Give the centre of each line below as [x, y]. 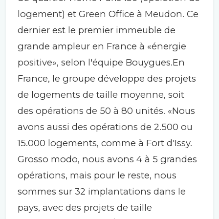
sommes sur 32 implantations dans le [102, 191]
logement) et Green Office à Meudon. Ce [108, 14]
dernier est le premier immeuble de [97, 30]
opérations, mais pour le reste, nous [97, 175]
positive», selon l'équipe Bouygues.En [101, 62]
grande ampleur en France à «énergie [102, 46]
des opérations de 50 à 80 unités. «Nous [106, 110]
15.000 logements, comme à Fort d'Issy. [105, 143]
